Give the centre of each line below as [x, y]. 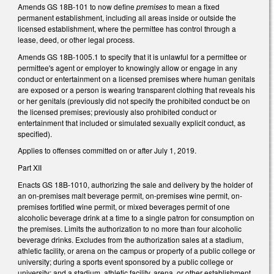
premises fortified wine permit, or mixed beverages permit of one [124, 206]
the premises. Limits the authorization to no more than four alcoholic [130, 228]
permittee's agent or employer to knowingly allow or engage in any [128, 67]
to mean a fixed [193, 7]
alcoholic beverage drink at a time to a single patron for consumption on [136, 217]
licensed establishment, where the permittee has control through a [127, 29]
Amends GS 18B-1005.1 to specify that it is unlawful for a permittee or [132, 56]
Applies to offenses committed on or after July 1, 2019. [107, 150]
